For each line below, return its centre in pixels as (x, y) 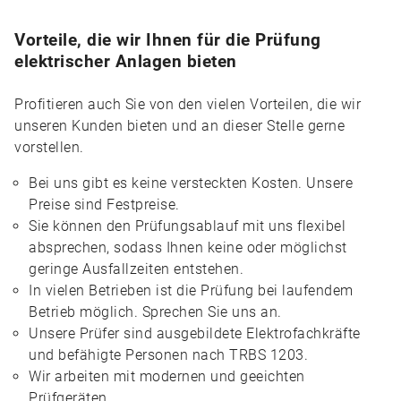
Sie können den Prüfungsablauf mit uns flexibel (187, 226)
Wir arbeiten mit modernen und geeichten (167, 376)
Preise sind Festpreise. (104, 205)
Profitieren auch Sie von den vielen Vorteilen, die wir (188, 104)
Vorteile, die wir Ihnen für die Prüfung (168, 40)
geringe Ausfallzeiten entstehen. (136, 269)
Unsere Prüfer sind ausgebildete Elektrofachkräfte (195, 333)
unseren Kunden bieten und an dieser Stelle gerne (179, 126)
